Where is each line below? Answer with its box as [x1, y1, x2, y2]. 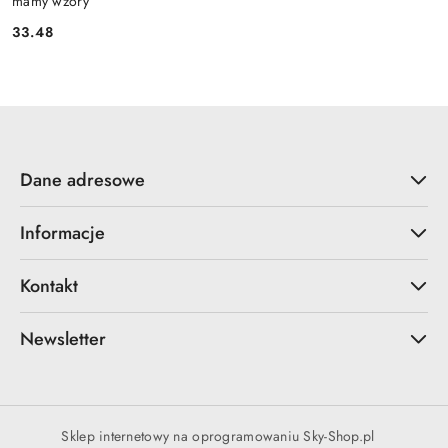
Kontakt [20, 272, 78, 299]
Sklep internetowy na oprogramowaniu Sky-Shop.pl [61, 425, 375, 446]
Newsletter [20, 325, 106, 352]
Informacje [20, 219, 105, 246]
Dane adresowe [20, 166, 145, 193]
